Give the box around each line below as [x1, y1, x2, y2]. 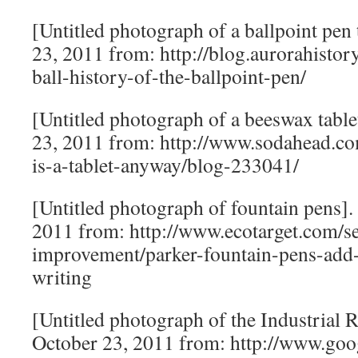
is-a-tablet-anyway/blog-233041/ [32, 151, 299, 178]
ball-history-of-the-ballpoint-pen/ [32, 62, 306, 89]
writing [32, 263, 92, 290]
